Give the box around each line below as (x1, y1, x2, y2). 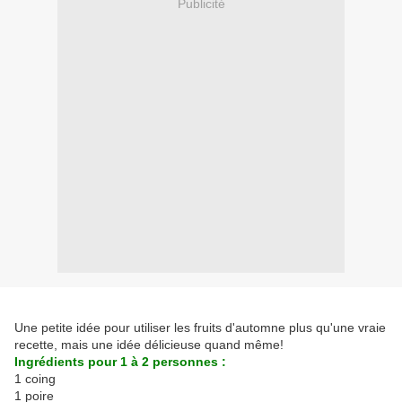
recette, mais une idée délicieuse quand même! (14, 337, 287, 353)
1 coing (14, 371, 56, 387)
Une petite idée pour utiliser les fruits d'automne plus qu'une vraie (14, 320, 386, 336)
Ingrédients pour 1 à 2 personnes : (14, 354, 226, 370)
